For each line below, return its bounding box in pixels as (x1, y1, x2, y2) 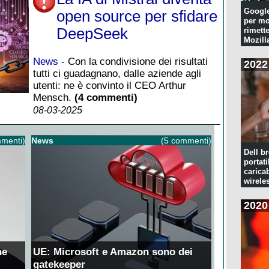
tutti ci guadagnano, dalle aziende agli (33, 67, 201, 79)
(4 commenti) (74, 91, 138, 103)
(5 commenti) (160, 135, 211, 145)
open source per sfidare (56, 7, 217, 25)
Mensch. (33, 91, 74, 103)
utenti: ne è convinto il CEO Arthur (33, 79, 186, 91)
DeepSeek (56, 25, 128, 42)
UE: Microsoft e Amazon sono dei (32, 245, 193, 258)
